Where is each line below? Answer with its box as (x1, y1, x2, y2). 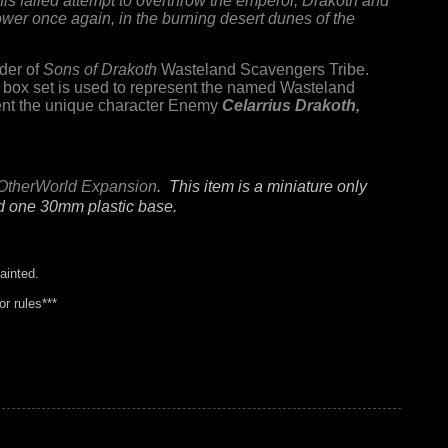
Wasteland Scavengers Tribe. (161, 61, 369, 78)
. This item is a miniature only (157, 178, 367, 195)
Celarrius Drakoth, (222, 97, 360, 114)
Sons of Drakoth (43, 61, 161, 78)
